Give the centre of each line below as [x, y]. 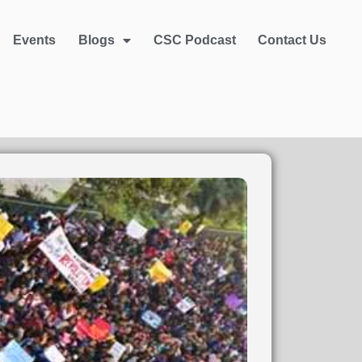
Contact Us [293, 40]
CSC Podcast [194, 40]
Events [35, 40]
